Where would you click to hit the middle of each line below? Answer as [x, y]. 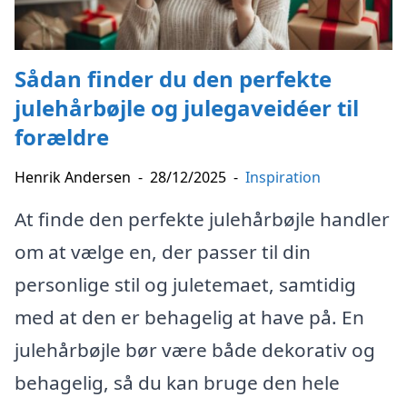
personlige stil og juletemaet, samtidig [185, 285]
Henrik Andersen [73, 178]
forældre [62, 137]
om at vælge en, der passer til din [163, 252]
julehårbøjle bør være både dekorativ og [195, 350]
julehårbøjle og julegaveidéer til [187, 108]
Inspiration [283, 178]
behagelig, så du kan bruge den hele [177, 383]
